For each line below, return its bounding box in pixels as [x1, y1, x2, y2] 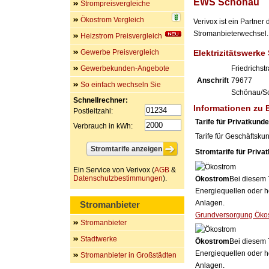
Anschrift [197, 76, 229, 85]
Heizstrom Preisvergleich [80, 32, 162, 40]
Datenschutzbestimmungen [73, 174, 163, 183]
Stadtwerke [80, 235, 117, 243]
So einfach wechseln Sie [80, 80, 161, 89]
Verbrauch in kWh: [73, 122, 133, 130]
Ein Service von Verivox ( [73, 166, 154, 174]
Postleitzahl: [73, 107, 113, 115]
